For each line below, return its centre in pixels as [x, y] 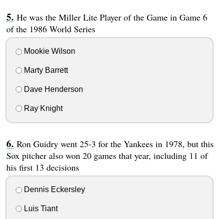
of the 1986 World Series [51, 29]
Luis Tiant [40, 209]
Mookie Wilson [48, 51]
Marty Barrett [45, 70]
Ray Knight [42, 108]
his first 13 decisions [43, 167]
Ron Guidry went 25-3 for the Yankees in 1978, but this [115, 143]
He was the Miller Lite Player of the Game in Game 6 [112, 17]
